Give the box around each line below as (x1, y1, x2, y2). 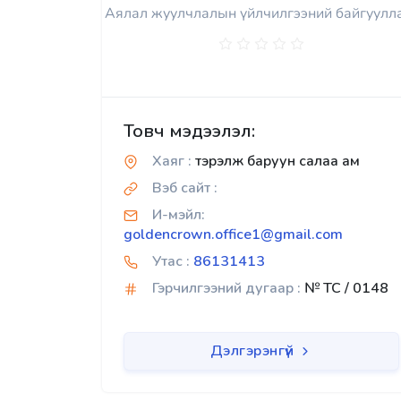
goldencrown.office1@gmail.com (124, 225, 343, 244)
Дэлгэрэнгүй (209, 341, 298, 361)
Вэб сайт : (152, 178, 218, 198)
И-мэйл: (152, 205, 205, 225)
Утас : (152, 252, 190, 271)
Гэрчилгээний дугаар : (152, 278, 301, 298)
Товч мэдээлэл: (124, 119, 255, 143)
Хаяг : (152, 151, 192, 171)
